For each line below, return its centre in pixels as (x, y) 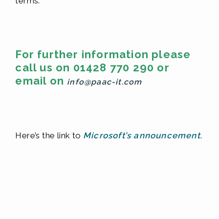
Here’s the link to (49, 135)
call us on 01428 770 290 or (92, 67)
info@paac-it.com (105, 82)
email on (41, 81)
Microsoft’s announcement (142, 135)
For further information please (103, 54)
